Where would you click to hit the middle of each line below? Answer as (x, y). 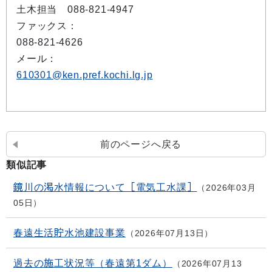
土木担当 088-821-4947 (75, 9)
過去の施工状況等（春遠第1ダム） (93, 263)
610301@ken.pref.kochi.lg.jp (85, 75)
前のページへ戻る (141, 144)
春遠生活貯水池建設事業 (70, 233)
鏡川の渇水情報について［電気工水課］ (105, 187)
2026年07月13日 (169, 233)
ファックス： (47, 26)
